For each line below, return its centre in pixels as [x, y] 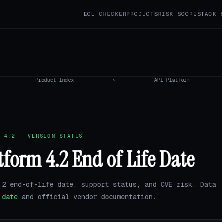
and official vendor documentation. [87, 196]
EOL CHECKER [105, 14]
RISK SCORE [177, 14]
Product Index [54, 80]
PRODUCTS [142, 14]
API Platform [172, 80]
